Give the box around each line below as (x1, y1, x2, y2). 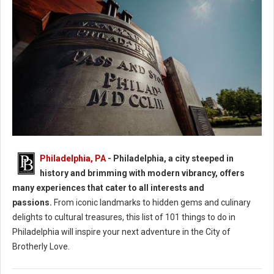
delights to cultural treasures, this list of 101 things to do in (12, 212, 235, 223)
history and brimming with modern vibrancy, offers (40, 168, 245, 179)
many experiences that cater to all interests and (12, 183, 204, 193)
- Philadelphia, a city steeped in (106, 154, 234, 164)
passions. (12, 198, 52, 208)
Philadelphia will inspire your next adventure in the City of (12, 227, 231, 237)
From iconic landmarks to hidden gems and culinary (52, 198, 251, 208)
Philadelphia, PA (40, 154, 106, 164)
